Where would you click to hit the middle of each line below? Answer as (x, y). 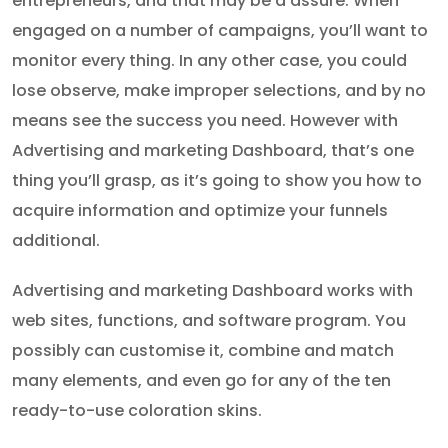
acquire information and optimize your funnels (200, 211)
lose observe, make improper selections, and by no (219, 91)
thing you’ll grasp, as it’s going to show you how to (217, 181)
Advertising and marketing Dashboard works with (212, 291)
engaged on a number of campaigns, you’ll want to (220, 31)
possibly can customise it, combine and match (203, 351)
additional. (56, 241)
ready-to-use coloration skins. (137, 411)
